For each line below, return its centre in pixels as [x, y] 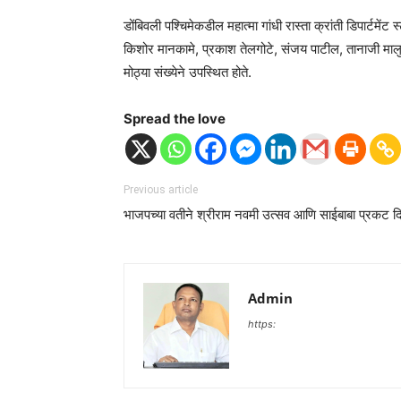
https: [262, 324]
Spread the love [175, 118]
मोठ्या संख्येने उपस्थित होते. [188, 72]
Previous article [161, 189]
